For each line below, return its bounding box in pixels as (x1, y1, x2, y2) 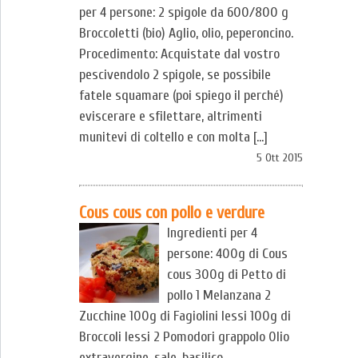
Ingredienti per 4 (167, 225, 257, 241)
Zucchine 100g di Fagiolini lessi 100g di (79, 308, 291, 324)
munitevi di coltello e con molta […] (79, 129, 268, 145)
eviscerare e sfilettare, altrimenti (79, 108, 262, 125)
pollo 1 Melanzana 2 (167, 287, 271, 304)
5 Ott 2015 (257, 151, 303, 165)
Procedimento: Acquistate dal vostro (79, 46, 280, 62)
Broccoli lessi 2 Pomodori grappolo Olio (79, 328, 289, 345)
